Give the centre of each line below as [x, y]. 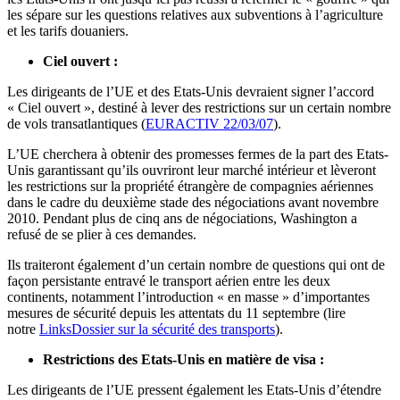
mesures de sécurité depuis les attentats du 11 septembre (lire [176, 313]
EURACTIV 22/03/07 [209, 124]
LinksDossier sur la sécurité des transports [157, 329]
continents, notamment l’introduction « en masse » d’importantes [188, 297]
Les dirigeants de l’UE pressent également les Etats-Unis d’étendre [194, 390]
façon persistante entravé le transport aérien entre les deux [169, 281]
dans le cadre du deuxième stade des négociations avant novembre [193, 203]
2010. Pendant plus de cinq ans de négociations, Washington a [182, 219]
